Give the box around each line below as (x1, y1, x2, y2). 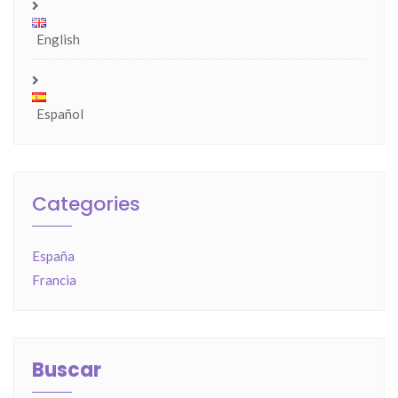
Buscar (32, 355, 101, 384)
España (32, 247, 75, 264)
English (36, 30, 80, 47)
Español (36, 105, 84, 122)
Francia (32, 271, 76, 288)
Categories (32, 189, 140, 218)
